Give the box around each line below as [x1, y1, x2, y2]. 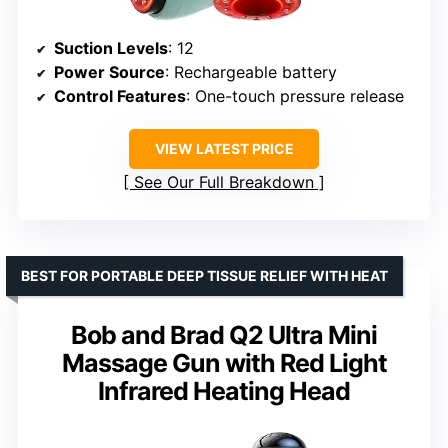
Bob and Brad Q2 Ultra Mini [71, 320, 377, 351]
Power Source [54, 62, 165, 83]
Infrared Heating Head [98, 376, 350, 407]
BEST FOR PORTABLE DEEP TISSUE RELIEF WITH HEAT [21, 267, 388, 285]
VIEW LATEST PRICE [154, 140, 294, 158]
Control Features [54, 86, 186, 107]
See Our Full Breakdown [134, 172, 314, 193]
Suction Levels [54, 38, 168, 59]
